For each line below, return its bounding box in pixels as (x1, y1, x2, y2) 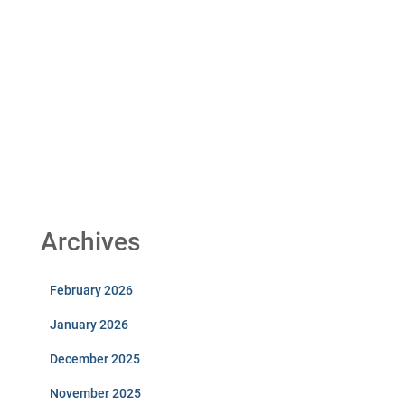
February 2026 (50, 282, 133, 297)
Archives (41, 226, 140, 257)
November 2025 (50, 385, 141, 400)
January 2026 (50, 316, 128, 332)
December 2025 (50, 351, 140, 366)
